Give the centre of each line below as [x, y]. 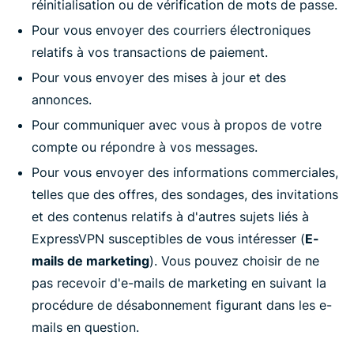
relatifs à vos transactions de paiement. [150, 52]
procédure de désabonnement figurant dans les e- [182, 305]
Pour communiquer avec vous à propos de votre [177, 125]
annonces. [62, 100]
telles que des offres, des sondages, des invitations [185, 194]
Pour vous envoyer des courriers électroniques [171, 30]
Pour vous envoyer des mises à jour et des [159, 77]
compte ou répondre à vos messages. [145, 147]
